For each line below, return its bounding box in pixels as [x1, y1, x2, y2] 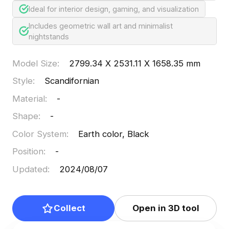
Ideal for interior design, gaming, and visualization [29, 4, 199, 13]
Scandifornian [44, 76, 100, 86]
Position [12, 146, 43, 157]
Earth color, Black [78, 128, 150, 139]
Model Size [12, 58, 57, 68]
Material [12, 93, 45, 104]
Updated [12, 164, 48, 174]
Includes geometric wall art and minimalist [28, 21, 173, 30]
